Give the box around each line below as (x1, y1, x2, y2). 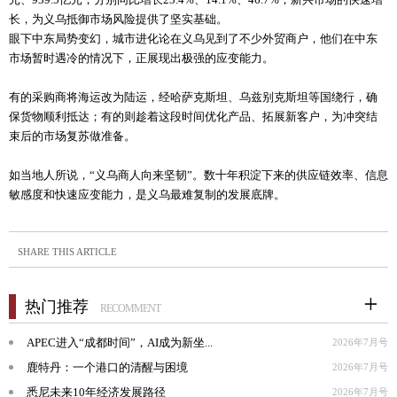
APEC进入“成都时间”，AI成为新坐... (27, 336, 213, 350)
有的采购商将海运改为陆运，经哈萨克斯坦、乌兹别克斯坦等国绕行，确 (9, 90, 378, 105)
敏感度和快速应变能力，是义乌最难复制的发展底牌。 (9, 188, 285, 202)
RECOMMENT (100, 302, 160, 315)
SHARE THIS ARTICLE (18, 246, 117, 258)
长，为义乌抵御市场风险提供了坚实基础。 (9, 12, 228, 27)
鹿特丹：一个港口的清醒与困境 (27, 361, 188, 375)
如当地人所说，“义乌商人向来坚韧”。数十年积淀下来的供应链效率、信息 (9, 168, 388, 183)
